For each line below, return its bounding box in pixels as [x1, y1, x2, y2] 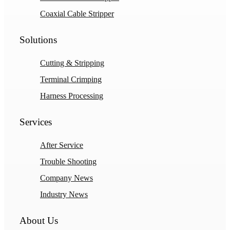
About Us [20, 215, 58, 226]
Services [20, 116, 52, 127]
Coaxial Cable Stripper [40, 9, 114, 18]
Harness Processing [40, 91, 103, 100]
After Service [40, 140, 83, 149]
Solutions [20, 34, 57, 45]
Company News [40, 173, 93, 182]
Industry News [40, 189, 88, 199]
